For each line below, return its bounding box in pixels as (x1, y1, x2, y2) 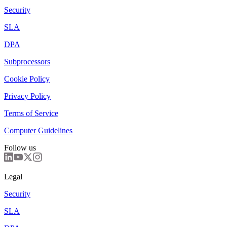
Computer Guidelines (4, 126, 72, 135)
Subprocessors (4, 57, 50, 66)
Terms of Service (4, 109, 58, 118)
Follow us (4, 143, 36, 153)
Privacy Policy (4, 92, 51, 101)
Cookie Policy (4, 74, 50, 84)
